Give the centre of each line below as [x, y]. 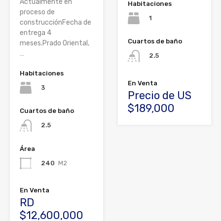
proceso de [37, 12]
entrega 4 [36, 33]
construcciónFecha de [55, 23]
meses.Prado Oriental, [55, 43]
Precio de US [160, 95]
